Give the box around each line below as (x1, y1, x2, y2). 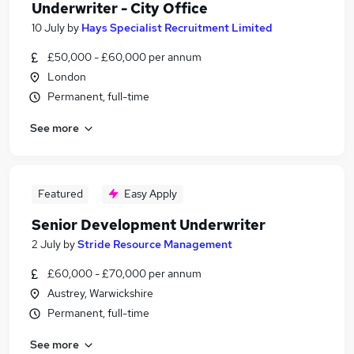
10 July (32, 21, 65, 35)
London (47, 70, 86, 84)
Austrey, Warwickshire (47, 286, 153, 300)
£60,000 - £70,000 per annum (47, 266, 201, 281)
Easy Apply (124, 186, 177, 201)
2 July (32, 237, 61, 251)
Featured (37, 186, 83, 201)
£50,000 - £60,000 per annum (47, 50, 201, 64)
